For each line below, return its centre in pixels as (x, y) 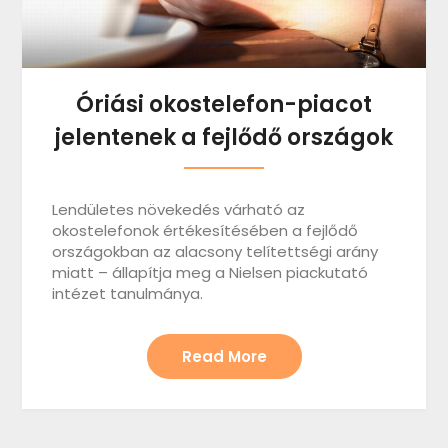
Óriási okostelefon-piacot (224, 104)
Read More (224, 356)
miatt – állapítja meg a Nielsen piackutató (210, 272)
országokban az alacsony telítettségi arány (215, 251)
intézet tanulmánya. (128, 293)
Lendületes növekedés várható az (179, 209)
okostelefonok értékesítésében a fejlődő (205, 230)
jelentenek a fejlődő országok (224, 137)
